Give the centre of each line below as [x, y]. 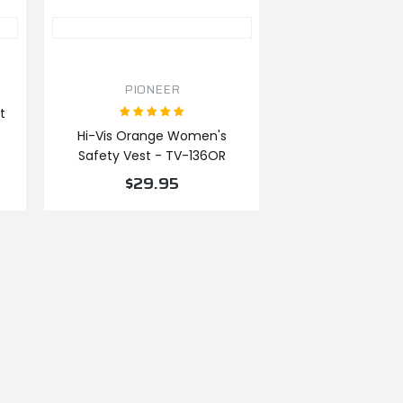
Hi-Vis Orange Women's [152, 136]
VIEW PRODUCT [152, 222]
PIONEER [152, 89]
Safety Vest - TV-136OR [152, 156]
